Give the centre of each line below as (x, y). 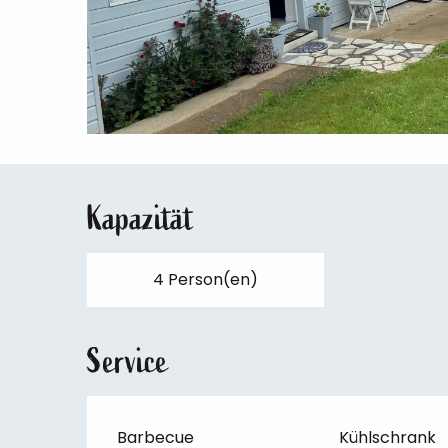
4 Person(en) (205, 279)
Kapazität (141, 218)
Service (128, 361)
